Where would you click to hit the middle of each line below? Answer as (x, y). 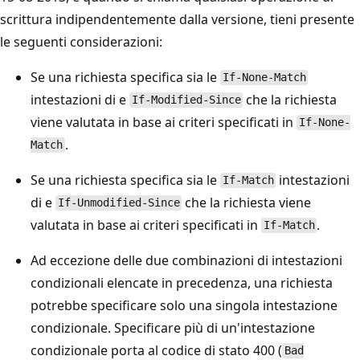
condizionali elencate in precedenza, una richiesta (182, 282)
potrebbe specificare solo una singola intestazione (184, 305)
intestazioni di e (80, 99)
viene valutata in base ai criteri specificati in (164, 122)
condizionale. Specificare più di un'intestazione (173, 327)
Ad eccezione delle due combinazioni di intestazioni (186, 260)
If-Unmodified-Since (119, 203)
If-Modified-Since (186, 100)
